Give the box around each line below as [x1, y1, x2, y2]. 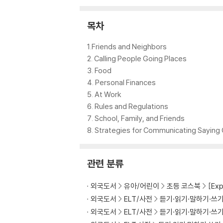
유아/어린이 [124, 181, 159, 191]
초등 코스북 [167, 181, 201, 191]
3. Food [87, 66, 111, 76]
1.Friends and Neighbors [87, 42, 167, 52]
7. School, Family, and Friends [87, 113, 185, 123]
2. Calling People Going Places [87, 54, 187, 64]
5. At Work [87, 90, 121, 100]
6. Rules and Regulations [87, 102, 168, 111]
